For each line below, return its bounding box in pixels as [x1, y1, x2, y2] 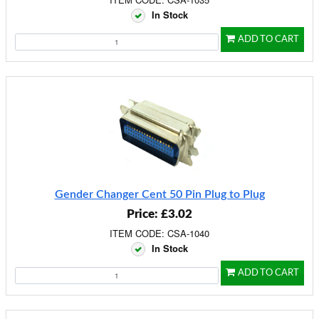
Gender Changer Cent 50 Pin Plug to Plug [54, 189, 265, 200]
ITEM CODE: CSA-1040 [110, 226, 209, 240]
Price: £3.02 [127, 208, 192, 220]
